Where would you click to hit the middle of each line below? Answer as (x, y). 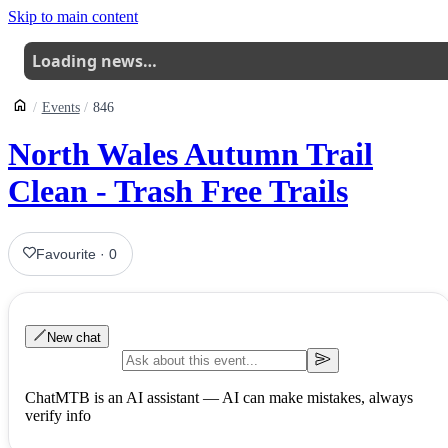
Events (60, 107)
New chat (74, 337)
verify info (58, 415)
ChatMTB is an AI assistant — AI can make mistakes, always (219, 397)
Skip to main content (73, 16)
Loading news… (94, 61)
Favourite (66, 253)
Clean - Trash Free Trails (178, 191)
